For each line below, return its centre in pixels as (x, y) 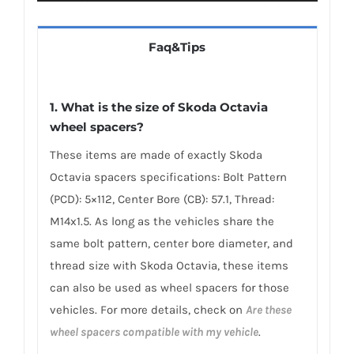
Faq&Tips (177, 47)
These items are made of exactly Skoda (156, 155)
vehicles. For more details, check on (147, 310)
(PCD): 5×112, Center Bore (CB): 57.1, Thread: (162, 200)
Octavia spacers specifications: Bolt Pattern (168, 177)
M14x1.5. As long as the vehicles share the (162, 222)
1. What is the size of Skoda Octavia (158, 107)
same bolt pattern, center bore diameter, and (171, 244)
